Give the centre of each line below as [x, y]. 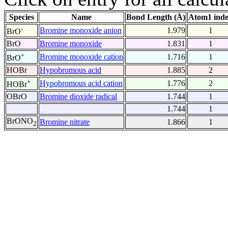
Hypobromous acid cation [81, 83]
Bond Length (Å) [156, 17]
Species [22, 17]
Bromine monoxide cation [81, 57]
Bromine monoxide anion [81, 31]
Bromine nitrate [65, 122]
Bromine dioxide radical [78, 97]
